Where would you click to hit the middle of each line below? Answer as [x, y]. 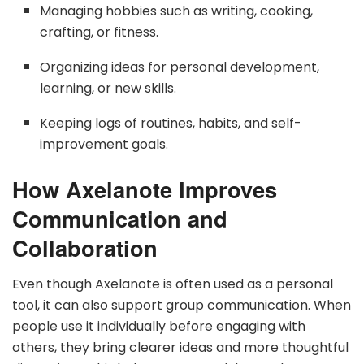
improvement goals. [104, 145]
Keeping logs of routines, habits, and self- [171, 123]
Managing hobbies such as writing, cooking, [177, 11]
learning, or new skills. [108, 89]
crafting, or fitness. [100, 32]
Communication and [120, 219]
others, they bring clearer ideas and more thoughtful [180, 347]
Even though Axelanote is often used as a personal [173, 284]
